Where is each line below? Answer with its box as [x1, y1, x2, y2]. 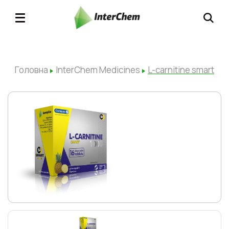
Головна [15, 64, 48, 76]
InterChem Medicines [56, 64, 140, 76]
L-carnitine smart [148, 64, 214, 76]
